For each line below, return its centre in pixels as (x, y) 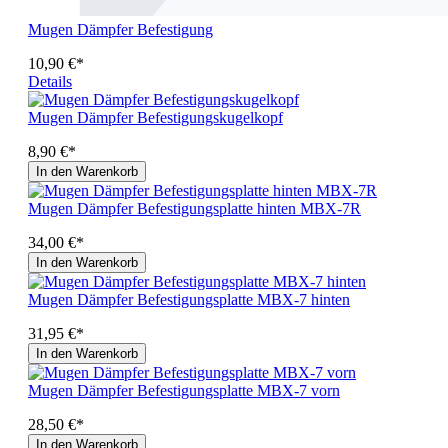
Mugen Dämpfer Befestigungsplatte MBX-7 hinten (189, 299)
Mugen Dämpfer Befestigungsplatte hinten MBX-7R (194, 208)
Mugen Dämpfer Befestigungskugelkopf (155, 117)
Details (50, 81)
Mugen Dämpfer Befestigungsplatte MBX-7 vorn (184, 390)
